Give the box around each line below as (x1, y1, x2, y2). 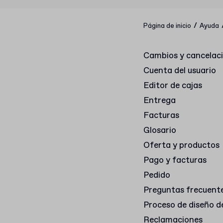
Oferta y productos (143, 140, 220, 151)
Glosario (143, 125, 176, 136)
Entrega (143, 95, 176, 107)
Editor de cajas (143, 80, 202, 92)
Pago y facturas (143, 155, 207, 166)
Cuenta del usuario (143, 65, 216, 77)
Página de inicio (143, 22, 191, 30)
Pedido (143, 170, 170, 181)
